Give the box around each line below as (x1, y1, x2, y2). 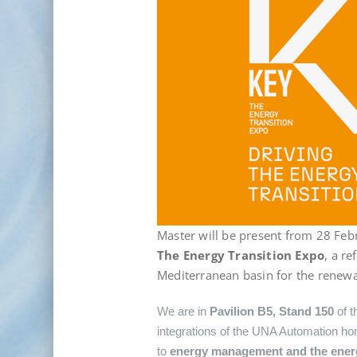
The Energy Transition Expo (157, 246, 325, 263)
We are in (157, 304, 210, 318)
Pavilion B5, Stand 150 (210, 304, 334, 318)
